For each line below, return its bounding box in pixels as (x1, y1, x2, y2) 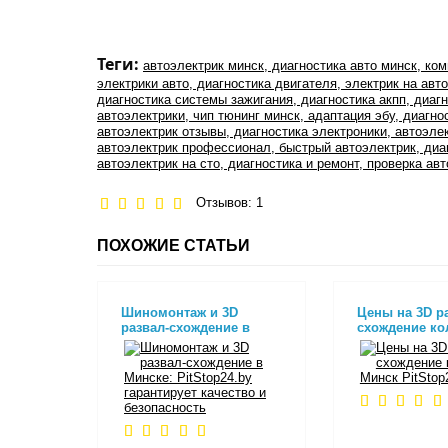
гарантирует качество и (121, 349, 272, 365)
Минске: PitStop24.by (121, 334, 256, 350)
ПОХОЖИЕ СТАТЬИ (97, 236, 250, 254)
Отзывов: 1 (184, 195, 264, 211)
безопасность (121, 364, 209, 380)
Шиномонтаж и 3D (121, 304, 238, 320)
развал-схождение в (121, 319, 250, 335)
